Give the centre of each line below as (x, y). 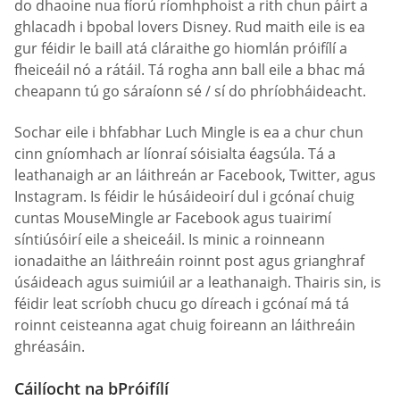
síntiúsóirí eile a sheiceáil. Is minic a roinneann (170, 239)
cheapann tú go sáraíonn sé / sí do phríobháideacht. (190, 92)
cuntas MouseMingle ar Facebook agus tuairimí (173, 217)
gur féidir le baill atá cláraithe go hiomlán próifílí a (181, 49)
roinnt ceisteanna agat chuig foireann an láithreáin (185, 325)
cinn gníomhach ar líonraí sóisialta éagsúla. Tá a (175, 153)
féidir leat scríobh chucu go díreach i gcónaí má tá (182, 303)
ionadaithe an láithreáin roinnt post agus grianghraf (189, 260)
